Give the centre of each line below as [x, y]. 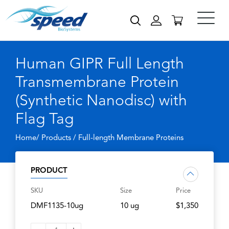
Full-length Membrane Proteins [131, 138]
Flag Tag [44, 120]
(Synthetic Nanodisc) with [101, 101]
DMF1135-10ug [57, 206]
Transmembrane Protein [97, 83]
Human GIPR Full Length [100, 64]
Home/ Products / [47, 138]
